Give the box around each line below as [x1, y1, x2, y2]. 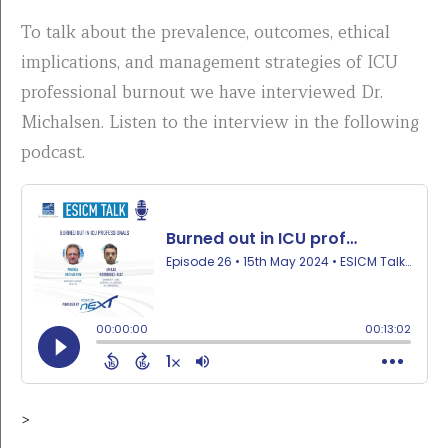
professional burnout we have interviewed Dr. [21, 80, 383, 103]
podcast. [21, 140, 85, 163]
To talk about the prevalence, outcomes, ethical [21, 20, 390, 43]
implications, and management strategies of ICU [21, 50, 398, 73]
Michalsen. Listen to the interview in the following [21, 110, 419, 133]
